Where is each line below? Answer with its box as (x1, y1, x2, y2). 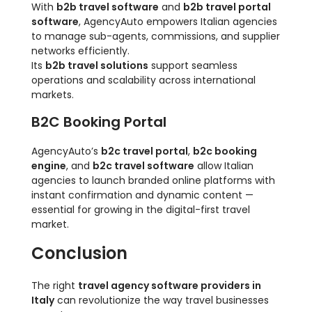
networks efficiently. (31, 44, 130, 58)
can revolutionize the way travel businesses (54, 293, 269, 308)
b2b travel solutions (45, 58, 148, 73)
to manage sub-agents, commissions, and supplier (31, 29, 280, 44)
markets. (31, 88, 74, 102)
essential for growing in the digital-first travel (31, 203, 250, 217)
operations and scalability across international (31, 73, 256, 88)
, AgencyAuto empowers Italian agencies (79, 15, 277, 29)
